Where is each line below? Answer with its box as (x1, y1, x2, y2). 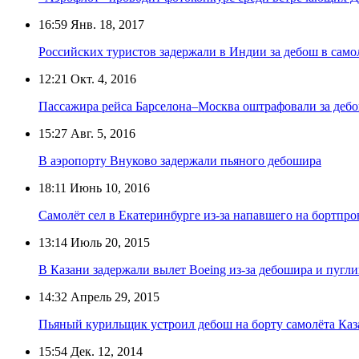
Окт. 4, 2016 (67, 71, 136, 86)
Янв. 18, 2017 (67, 17, 144, 31)
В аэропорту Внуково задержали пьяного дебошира (38, 153, 321, 167)
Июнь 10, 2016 (67, 180, 150, 195)
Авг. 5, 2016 (67, 126, 135, 140)
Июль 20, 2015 (67, 235, 150, 249)
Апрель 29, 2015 (67, 289, 159, 304)
